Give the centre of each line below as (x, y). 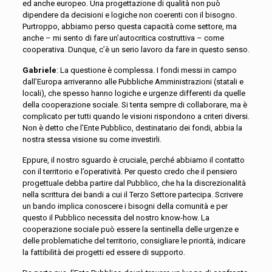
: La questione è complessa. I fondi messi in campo (146, 70)
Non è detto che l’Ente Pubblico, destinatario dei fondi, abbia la (132, 128)
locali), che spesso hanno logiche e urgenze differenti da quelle (134, 93)
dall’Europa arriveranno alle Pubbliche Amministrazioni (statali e (133, 82)
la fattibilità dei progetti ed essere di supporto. (104, 253)
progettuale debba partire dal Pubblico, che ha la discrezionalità (134, 183)
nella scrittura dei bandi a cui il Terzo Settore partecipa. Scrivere (132, 195)
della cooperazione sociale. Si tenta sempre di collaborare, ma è (134, 105)
